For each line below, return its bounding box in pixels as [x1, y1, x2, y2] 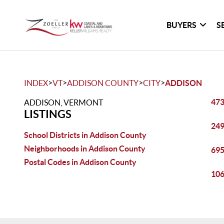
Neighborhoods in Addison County [24, 144, 145, 153]
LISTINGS [24, 107, 71, 120]
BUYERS [166, 20, 197, 29]
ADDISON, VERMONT [24, 98, 103, 107]
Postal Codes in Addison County [24, 157, 136, 166]
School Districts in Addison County [24, 130, 146, 139]
